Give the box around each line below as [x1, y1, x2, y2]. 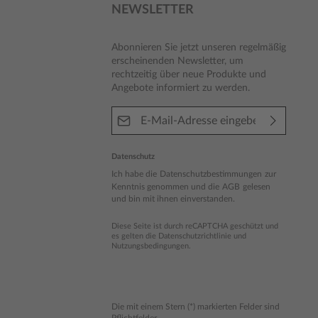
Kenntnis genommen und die [111, 182, 221, 191]
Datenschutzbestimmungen [160, 170, 262, 178]
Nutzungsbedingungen [111, 242, 189, 250]
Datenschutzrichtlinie [158, 232, 231, 240]
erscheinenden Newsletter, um [111, 56, 243, 66]
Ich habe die [111, 170, 159, 178]
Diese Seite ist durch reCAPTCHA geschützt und [111, 222, 278, 230]
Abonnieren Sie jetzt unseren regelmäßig [111, 43, 286, 53]
